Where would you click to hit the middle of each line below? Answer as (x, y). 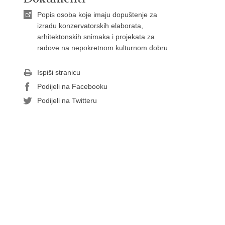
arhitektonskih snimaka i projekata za (96, 37)
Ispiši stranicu (59, 72)
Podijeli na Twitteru (67, 100)
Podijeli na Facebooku (72, 86)
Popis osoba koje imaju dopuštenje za (97, 15)
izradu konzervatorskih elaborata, (90, 26)
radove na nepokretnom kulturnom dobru (102, 48)
